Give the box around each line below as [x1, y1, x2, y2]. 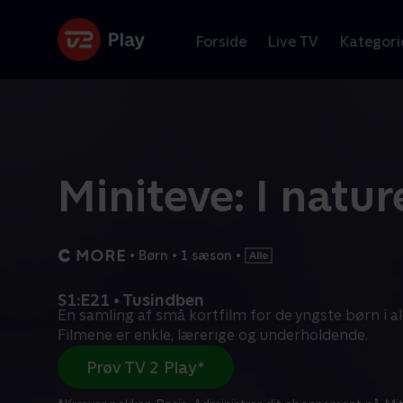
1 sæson [181, 247, 232, 263]
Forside [196, 32, 246, 50]
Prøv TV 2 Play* [86, 357, 205, 377]
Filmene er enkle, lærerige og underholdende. [58, 327, 368, 344]
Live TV [268, 32, 318, 50]
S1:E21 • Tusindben [58, 291, 204, 309]
